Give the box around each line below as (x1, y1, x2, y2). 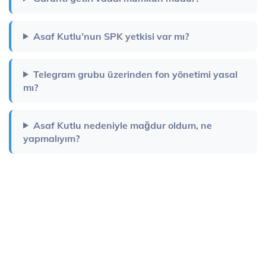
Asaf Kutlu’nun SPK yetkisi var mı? (33, 30, 189, 42)
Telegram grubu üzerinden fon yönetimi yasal (33, 68, 237, 80)
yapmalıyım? (23, 132, 80, 144)
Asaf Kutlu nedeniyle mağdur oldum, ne (33, 119, 212, 131)
